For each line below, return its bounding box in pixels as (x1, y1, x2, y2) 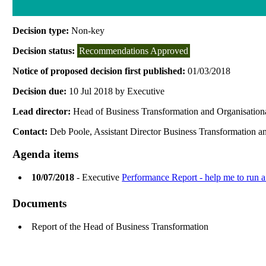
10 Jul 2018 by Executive (69, 85, 165, 96)
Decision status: (12, 45, 78, 56)
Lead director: (12, 106, 74, 116)
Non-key (71, 25, 105, 36)
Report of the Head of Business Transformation (31, 221, 214, 232)
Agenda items (12, 148, 79, 161)
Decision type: (12, 25, 72, 36)
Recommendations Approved (79, 45, 189, 56)
